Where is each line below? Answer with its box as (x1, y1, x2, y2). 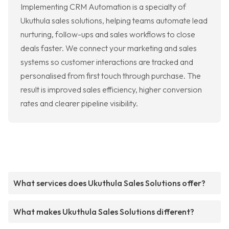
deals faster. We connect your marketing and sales (20, 43, 197, 54)
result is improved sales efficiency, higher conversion (20, 84, 202, 95)
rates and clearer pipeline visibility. (20, 98, 138, 109)
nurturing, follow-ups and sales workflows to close (20, 29, 195, 40)
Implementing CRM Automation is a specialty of (20, 2, 186, 12)
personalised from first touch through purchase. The (20, 71, 201, 81)
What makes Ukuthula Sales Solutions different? (13, 207, 194, 217)
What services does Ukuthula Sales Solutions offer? (13, 178, 205, 189)
